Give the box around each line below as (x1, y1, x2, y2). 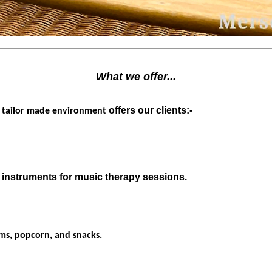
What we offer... (96, 70, 176, 83)
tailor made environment (2, 106, 109, 117)
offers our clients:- (109, 105, 192, 116)
